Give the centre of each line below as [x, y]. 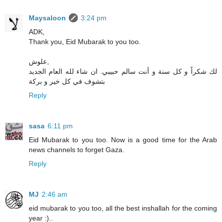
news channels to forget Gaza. [77, 150]
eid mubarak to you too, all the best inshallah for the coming [123, 208]
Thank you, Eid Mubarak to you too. [85, 42]
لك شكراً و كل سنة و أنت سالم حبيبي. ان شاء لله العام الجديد [123, 72]
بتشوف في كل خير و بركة [67, 82]
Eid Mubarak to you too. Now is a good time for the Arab [123, 140]
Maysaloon [47, 18]
